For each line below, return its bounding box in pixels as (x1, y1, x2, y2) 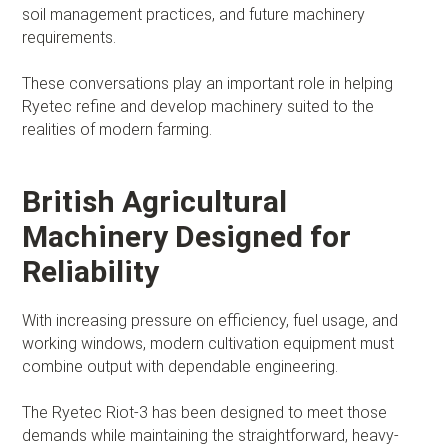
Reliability (22, 253, 160, 289)
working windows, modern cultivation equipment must (22, 333, 395, 353)
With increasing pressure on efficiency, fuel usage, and (22, 310, 399, 330)
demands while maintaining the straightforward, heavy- (22, 425, 400, 445)
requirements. (22, 27, 117, 47)
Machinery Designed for (22, 218, 352, 254)
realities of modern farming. (22, 119, 213, 139)
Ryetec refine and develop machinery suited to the (22, 96, 375, 116)
